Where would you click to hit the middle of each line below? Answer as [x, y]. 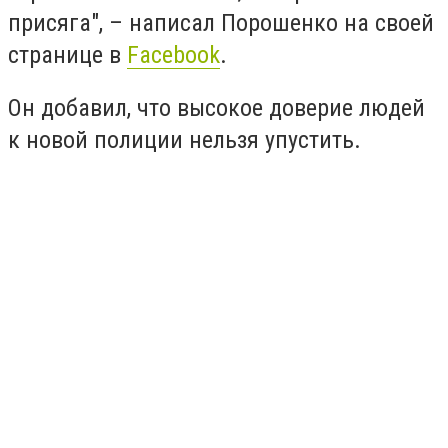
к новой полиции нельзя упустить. [184, 140]
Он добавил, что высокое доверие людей [216, 108]
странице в [67, 54]
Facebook [173, 54]
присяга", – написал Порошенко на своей [221, 22]
